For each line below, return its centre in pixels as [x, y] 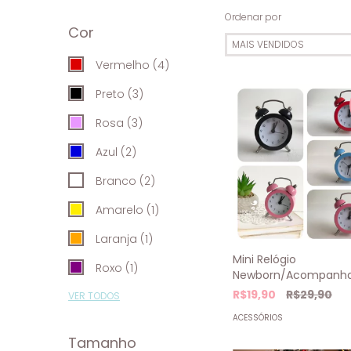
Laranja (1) [124, 239]
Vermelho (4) [132, 65]
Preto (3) [119, 94]
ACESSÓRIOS [258, 318]
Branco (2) [125, 181]
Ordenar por [253, 17]
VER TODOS [94, 296]
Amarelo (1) [127, 210]
